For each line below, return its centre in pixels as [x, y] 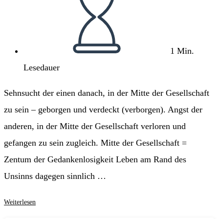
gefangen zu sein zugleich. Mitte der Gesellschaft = [95, 143]
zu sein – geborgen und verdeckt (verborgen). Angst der [103, 110]
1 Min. [182, 51]
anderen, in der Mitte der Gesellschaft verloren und [95, 126]
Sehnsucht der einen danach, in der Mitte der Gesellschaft [107, 93]
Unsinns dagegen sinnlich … [55, 176]
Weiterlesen [20, 202]
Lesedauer [42, 68]
